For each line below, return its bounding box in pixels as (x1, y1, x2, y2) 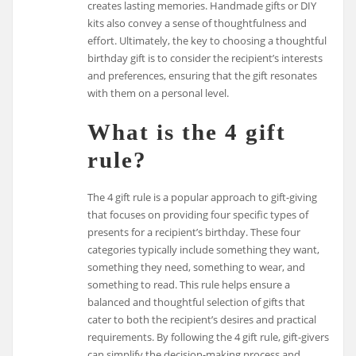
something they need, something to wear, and (87, 259, 306, 274)
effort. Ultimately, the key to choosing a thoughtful (87, 33, 327, 48)
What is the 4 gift (87, 118, 287, 145)
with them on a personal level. (87, 86, 230, 101)
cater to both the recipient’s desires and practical (87, 311, 317, 327)
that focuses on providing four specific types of (87, 207, 309, 222)
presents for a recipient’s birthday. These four (87, 224, 301, 239)
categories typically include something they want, (87, 242, 320, 257)
